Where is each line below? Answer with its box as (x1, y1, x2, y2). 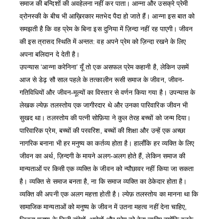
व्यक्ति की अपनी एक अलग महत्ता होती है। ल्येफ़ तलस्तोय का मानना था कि (20, 190, 198, 198)
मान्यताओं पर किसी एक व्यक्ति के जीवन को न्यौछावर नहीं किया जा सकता (20, 165, 194, 173)
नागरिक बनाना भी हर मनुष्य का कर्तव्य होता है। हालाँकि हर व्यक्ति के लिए (20, 139, 195, 148)
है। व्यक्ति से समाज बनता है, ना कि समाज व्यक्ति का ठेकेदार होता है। (20, 177, 187, 186)
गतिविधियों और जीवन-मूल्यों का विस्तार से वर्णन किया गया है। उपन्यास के (20, 88, 196, 97)
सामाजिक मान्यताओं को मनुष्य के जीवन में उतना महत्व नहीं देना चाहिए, (20, 203, 187, 211)
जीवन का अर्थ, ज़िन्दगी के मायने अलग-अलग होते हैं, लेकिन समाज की (20, 152, 186, 160)
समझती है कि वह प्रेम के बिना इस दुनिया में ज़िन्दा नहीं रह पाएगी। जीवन (20, 25, 193, 33)
